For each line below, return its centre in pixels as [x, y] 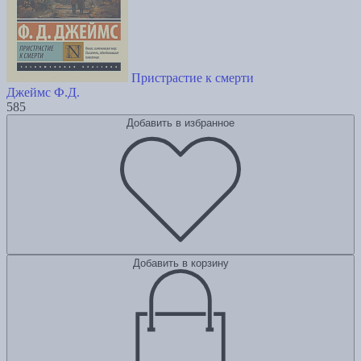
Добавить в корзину [180, 263]
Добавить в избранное [180, 123]
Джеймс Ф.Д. [43, 93]
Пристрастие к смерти [193, 78]
